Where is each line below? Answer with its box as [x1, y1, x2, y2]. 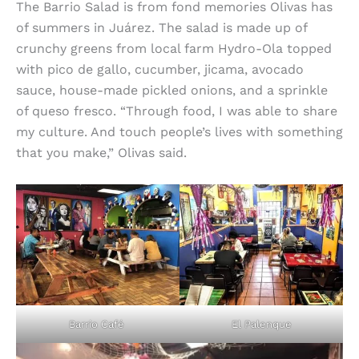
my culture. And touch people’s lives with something [16, 123, 343, 139]
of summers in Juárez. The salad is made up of [16, 19, 307, 35]
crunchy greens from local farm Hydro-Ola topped [16, 40, 332, 56]
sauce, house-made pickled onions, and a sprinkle [16, 82, 328, 98]
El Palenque [231, 318, 292, 331]
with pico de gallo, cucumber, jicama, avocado [16, 61, 304, 77]
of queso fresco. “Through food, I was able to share [16, 103, 337, 119]
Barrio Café [68, 317, 127, 330]
